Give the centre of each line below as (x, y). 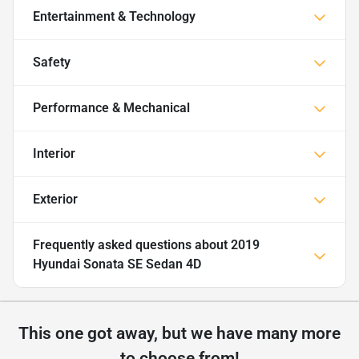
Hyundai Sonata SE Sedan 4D (117, 264)
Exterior (55, 199)
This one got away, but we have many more (179, 333)
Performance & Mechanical (111, 107)
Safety (52, 62)
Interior (54, 153)
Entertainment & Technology (114, 16)
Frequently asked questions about (132, 244)
